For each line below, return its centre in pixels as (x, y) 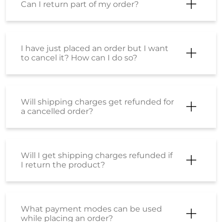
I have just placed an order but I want (95, 48)
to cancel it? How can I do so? (79, 57)
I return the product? (63, 165)
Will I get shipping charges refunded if (97, 155)
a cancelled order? (57, 111)
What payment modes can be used (91, 209)
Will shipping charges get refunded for (97, 102)
